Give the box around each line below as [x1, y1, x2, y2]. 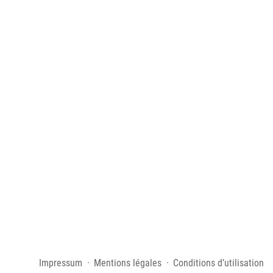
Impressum [39, 257, 82, 269]
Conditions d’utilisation [173, 257, 264, 269]
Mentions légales [94, 257, 161, 269]
